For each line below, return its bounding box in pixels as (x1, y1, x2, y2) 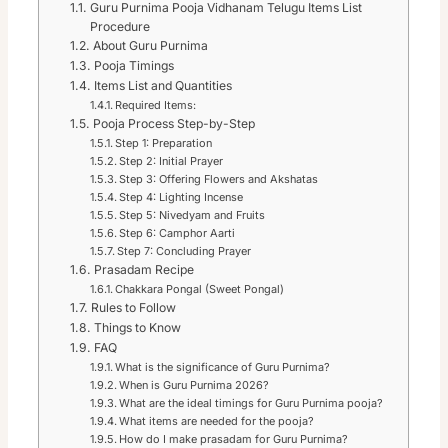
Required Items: (114, 97, 196, 112)
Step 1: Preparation (114, 135, 212, 150)
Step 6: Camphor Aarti (118, 225, 235, 240)
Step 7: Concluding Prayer (116, 243, 251, 258)
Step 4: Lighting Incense (118, 189, 243, 204)
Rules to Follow (90, 299, 176, 315)
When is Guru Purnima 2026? (118, 377, 269, 392)
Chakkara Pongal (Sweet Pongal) (114, 281, 284, 296)
